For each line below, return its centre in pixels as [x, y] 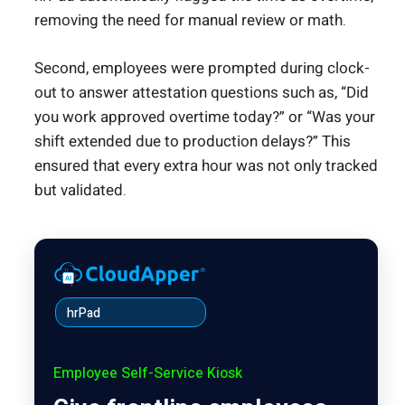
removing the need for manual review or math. [190, 21]
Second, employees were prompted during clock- [202, 68]
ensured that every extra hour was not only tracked [206, 165]
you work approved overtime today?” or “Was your [205, 117]
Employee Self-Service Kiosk [148, 373]
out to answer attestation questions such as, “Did [202, 92]
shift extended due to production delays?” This [193, 141]
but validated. [80, 190]
